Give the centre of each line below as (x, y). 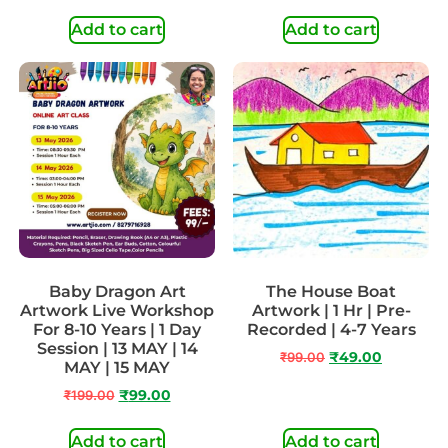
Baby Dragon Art (117, 292)
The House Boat (331, 292)
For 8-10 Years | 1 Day (117, 330)
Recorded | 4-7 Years (331, 330)
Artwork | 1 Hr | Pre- (331, 311)
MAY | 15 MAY (117, 368)
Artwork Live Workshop (117, 311)
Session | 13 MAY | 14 (117, 349)
